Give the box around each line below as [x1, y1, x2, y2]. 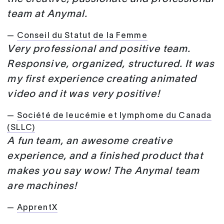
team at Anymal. [7, 9, 88, 19]
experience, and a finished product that [7, 151, 203, 161]
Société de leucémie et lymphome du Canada [16, 112, 212, 119]
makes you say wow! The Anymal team [7, 166, 200, 176]
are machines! [7, 181, 77, 191]
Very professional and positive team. [7, 44, 191, 54]
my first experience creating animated [7, 74, 197, 84]
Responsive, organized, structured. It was [7, 59, 215, 69]
